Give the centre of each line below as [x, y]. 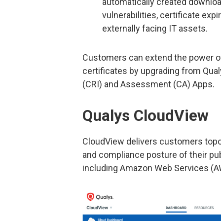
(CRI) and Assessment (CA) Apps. [148, 84]
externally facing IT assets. [155, 28]
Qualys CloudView [146, 116]
